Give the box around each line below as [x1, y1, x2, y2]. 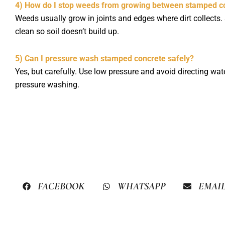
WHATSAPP [118, 180, 166, 193]
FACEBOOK [38, 180, 85, 193]
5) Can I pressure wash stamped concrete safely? [15, 53, 194, 63]
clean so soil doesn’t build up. [15, 26, 119, 36]
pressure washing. [15, 79, 79, 89]
